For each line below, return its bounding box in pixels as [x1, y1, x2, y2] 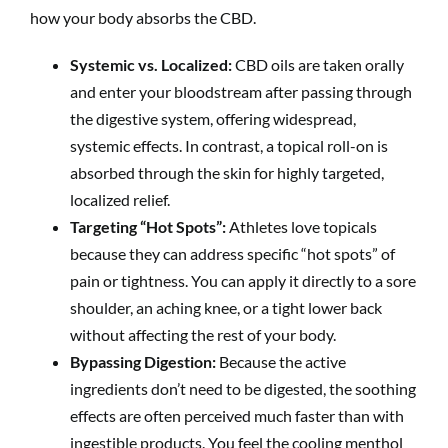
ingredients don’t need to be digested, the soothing [70, 378, 416, 398]
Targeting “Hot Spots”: [70, 216, 226, 236]
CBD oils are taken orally [232, 54, 404, 74]
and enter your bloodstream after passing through [70, 81, 412, 101]
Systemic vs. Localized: [70, 54, 232, 74]
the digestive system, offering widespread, [70, 108, 356, 128]
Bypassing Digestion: [70, 351, 216, 371]
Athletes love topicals [226, 216, 377, 236]
